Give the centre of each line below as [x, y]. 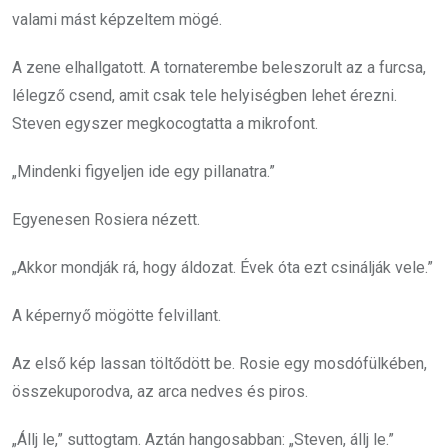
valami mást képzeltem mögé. [117, 19]
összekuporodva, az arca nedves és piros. [160, 391]
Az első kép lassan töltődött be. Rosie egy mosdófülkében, [219, 363]
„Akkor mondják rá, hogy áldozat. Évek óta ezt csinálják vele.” [222, 267]
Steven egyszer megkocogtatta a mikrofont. [165, 123]
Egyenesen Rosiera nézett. [106, 219]
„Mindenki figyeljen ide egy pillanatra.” [143, 171]
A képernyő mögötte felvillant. [116, 315]
